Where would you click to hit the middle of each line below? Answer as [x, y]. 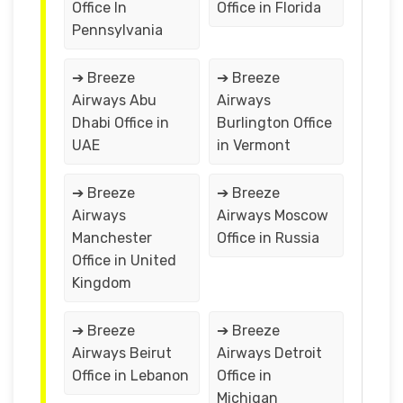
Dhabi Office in [121, 122]
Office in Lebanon [130, 375]
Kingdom [102, 282]
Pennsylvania [117, 30]
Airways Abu [114, 100]
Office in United [124, 260]
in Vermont [253, 145]
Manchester [112, 237]
